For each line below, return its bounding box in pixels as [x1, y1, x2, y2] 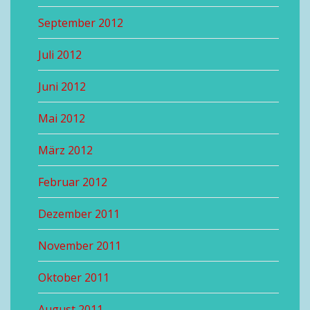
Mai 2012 [38, 110, 85, 126]
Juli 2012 [38, 46, 82, 62]
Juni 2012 [38, 78, 86, 94]
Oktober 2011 [38, 269, 109, 285]
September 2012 [38, 15, 123, 30]
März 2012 [38, 142, 93, 158]
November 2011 [38, 237, 121, 253]
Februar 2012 [38, 174, 107, 190]
